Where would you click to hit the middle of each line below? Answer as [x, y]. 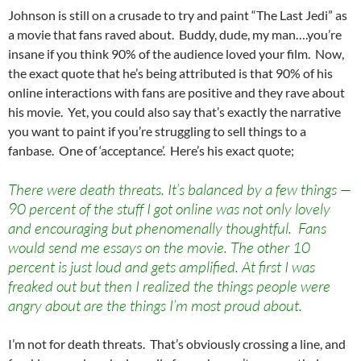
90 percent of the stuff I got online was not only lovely [169, 209]
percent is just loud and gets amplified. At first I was [162, 267]
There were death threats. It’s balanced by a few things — [180, 190]
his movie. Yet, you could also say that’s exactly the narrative [174, 112]
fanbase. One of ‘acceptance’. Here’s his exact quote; [151, 151]
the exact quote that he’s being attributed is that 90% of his [170, 73]
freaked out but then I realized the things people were [169, 286]
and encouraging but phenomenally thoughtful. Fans [167, 228]
